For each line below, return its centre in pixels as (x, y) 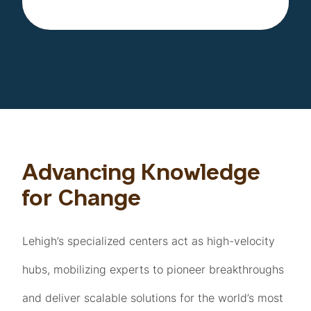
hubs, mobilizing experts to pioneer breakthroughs (153, 270)
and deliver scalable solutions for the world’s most (153, 298)
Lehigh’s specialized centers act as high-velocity (149, 241)
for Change (82, 200)
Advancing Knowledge (141, 175)
